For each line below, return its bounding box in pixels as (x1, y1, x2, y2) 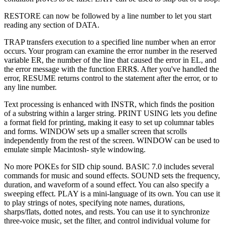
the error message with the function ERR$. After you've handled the (4, 64, 219, 73)
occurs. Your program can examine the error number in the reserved (4, 46, 217, 55)
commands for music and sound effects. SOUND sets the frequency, (4, 171, 220, 180)
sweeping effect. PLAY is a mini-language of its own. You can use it (4, 189, 220, 198)
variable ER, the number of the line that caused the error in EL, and (4, 55, 216, 64)
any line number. (4, 82, 57, 91)
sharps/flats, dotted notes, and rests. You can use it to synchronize (4, 207, 209, 216)
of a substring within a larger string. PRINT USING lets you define (4, 108, 217, 118)
